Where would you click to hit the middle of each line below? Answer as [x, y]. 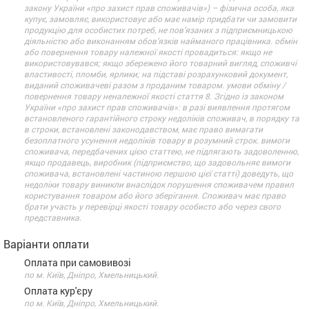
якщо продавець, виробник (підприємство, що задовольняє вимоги [157, 162]
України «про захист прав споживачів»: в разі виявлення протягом [157, 107]
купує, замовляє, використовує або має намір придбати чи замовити [160, 18]
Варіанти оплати [46, 243]
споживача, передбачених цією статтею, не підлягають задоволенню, [161, 151]
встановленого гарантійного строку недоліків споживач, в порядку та [162, 118]
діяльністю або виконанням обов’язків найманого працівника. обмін [161, 40]
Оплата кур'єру [58, 290]
